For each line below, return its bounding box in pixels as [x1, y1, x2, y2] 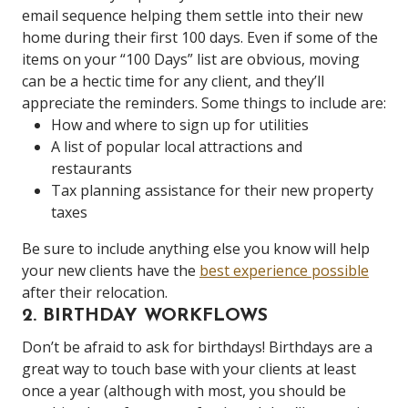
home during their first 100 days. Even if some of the [22, 27, 378, 47]
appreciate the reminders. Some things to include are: [22, 93, 386, 113]
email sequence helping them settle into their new [22, 5, 362, 25]
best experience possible [199, 260, 369, 280]
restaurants [51, 158, 132, 178]
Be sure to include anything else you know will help [22, 239, 370, 259]
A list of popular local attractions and [51, 137, 302, 157]
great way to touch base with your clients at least [22, 359, 356, 379]
